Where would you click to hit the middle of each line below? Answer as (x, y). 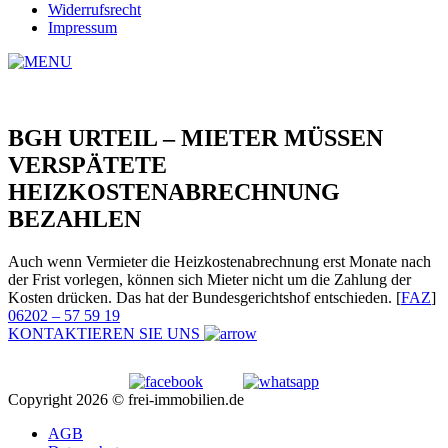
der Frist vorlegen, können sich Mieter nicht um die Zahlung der (209, 279)
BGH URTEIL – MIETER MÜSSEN (195, 137)
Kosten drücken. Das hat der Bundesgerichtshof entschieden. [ (204, 297)
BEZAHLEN (74, 218)
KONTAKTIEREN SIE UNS (104, 333)
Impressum (82, 27)
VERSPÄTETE (87, 164)
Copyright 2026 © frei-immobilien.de (126, 399)
